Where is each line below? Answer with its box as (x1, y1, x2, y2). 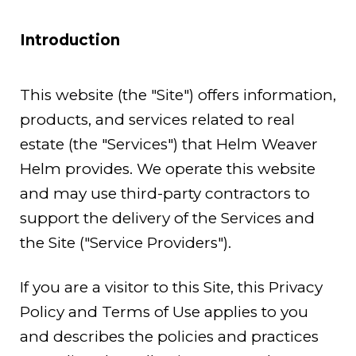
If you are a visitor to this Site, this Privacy (20, 277, 323, 296)
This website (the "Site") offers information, (20, 86, 336, 104)
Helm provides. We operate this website (20, 160, 315, 178)
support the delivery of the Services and (20, 209, 315, 227)
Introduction (20, 31, 120, 49)
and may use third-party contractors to (20, 184, 310, 203)
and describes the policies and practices (20, 327, 319, 346)
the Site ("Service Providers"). (20, 234, 231, 252)
